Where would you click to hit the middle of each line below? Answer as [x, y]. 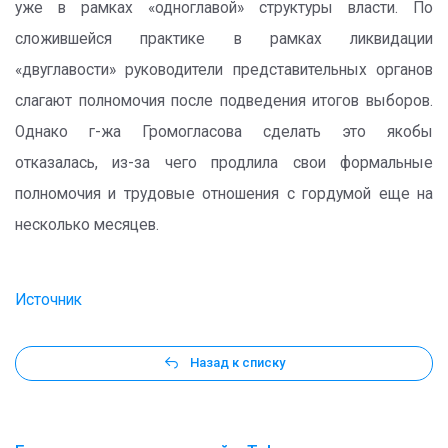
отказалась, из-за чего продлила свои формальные [224, 163]
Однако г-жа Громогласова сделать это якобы [224, 132]
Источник [48, 300]
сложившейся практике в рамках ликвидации [224, 39]
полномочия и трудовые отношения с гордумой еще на [224, 194]
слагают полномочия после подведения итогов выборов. [224, 101]
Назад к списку [237, 363]
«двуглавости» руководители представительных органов [224, 70]
